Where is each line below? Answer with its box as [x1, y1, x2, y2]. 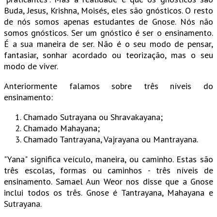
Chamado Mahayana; [23, 123, 100, 134]
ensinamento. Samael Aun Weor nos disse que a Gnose [4, 176, 213, 187]
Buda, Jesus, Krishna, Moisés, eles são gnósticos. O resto [4, 5, 213, 16]
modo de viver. [4, 61, 58, 72]
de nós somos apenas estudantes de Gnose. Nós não [4, 16, 213, 28]
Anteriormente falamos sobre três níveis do [4, 80, 213, 92]
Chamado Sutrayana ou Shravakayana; [23, 111, 163, 123]
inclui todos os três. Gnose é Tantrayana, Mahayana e [4, 187, 213, 199]
